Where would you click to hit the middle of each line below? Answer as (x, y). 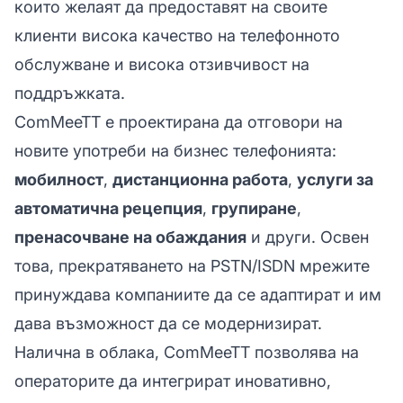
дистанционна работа (200, 179)
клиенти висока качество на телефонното (177, 35)
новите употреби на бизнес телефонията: (175, 150)
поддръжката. (70, 93)
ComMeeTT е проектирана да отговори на (179, 121)
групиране (254, 208)
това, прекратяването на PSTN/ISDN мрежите (192, 265)
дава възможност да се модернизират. (168, 323)
